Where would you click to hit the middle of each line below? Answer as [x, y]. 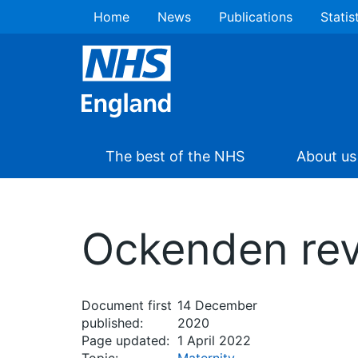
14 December [217, 305]
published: [112, 323]
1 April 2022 [214, 340]
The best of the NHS [175, 156]
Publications [256, 17]
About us [326, 156]
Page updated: [125, 340]
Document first [127, 305]
